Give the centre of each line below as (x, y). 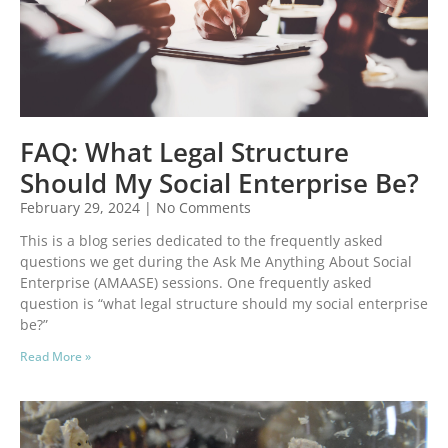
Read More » (55, 357)
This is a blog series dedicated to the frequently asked (201, 241)
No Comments (201, 208)
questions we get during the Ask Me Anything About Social (216, 262)
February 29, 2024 (82, 208)
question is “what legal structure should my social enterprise (224, 304)
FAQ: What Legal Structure (184, 152)
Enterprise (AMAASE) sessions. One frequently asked (196, 283)
